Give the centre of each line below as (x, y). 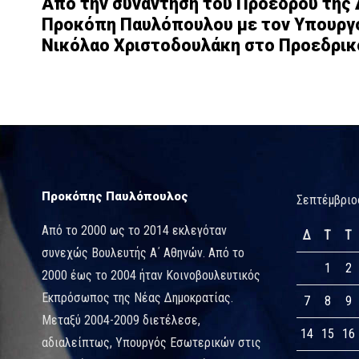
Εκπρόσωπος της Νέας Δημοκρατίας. (137, 297)
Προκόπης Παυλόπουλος (115, 196)
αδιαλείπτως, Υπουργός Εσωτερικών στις (151, 342)
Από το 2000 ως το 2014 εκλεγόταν (134, 230)
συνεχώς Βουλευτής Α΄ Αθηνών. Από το (143, 252)
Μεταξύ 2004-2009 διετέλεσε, (121, 320)
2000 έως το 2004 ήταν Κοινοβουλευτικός (151, 275)
